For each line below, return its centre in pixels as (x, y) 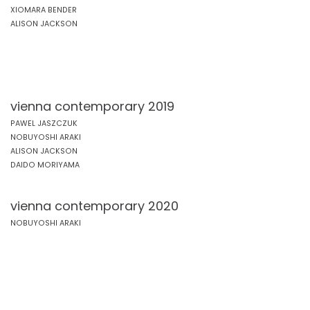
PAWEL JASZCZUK (44, 124)
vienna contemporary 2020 (94, 206)
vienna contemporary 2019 (92, 106)
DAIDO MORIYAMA (45, 165)
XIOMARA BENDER (44, 10)
